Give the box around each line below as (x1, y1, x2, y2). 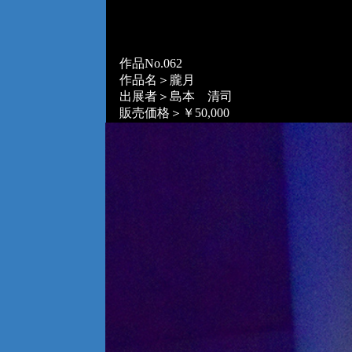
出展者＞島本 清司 (106, 90, 233, 103)
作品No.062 (106, 57, 182, 70)
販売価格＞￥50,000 (106, 106, 229, 119)
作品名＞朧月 (106, 73, 195, 86)
